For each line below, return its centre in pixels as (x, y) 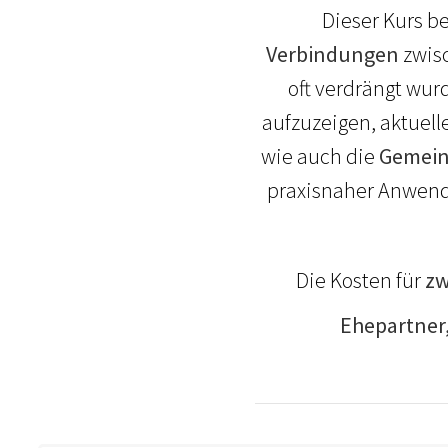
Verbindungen (332, 53)
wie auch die (319, 155)
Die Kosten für (361, 279)
